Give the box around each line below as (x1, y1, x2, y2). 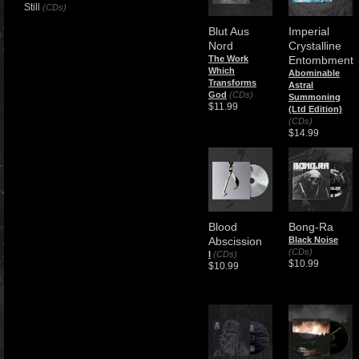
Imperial (288, 25, 329, 38)
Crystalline (288, 39, 341, 52)
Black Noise (288, 235, 338, 244)
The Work (208, 54, 248, 63)
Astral (288, 80, 313, 90)
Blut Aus (208, 25, 249, 38)
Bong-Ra (288, 220, 333, 233)
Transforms (208, 78, 256, 87)
